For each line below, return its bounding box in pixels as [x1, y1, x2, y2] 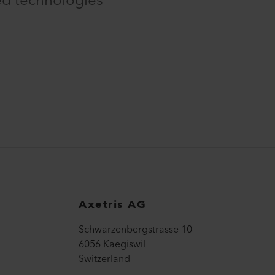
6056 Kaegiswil [79, 235, 145, 253]
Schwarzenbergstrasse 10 [79, 220, 192, 238]
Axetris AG [79, 195, 146, 214]
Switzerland [79, 250, 130, 268]
